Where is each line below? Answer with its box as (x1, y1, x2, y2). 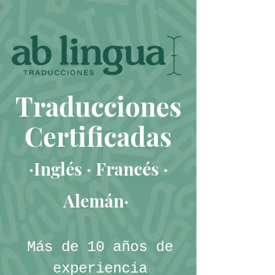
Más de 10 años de (27, 239, 173, 255)
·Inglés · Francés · (28, 157, 168, 180)
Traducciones (15, 88, 182, 123)
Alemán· (63, 189, 129, 212)
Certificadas (25, 118, 172, 153)
